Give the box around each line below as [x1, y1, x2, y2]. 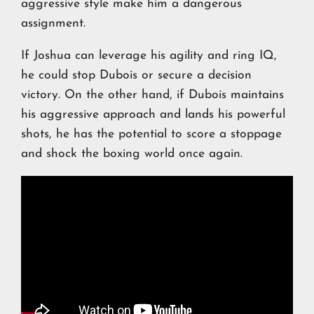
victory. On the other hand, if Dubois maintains [21, 88, 284, 101]
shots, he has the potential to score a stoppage [21, 128, 282, 140]
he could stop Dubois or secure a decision [21, 69, 252, 81]
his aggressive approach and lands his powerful [21, 108, 285, 121]
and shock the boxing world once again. [21, 147, 243, 160]
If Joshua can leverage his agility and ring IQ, [21, 49, 277, 62]
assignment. [21, 18, 86, 30]
